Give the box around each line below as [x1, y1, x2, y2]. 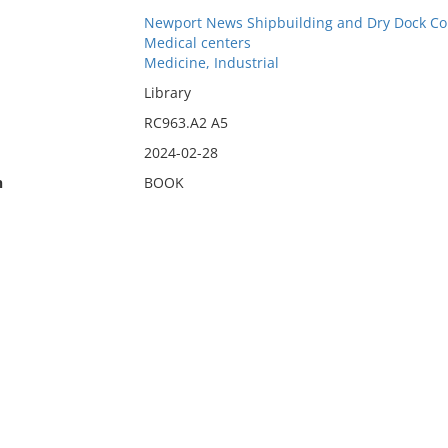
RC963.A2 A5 [143, 113, 228, 132]
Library [143, 83, 191, 102]
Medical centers [143, 33, 251, 52]
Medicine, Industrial [143, 53, 279, 72]
